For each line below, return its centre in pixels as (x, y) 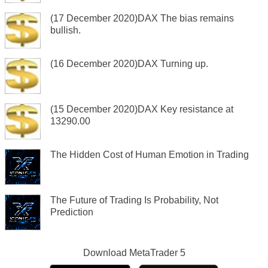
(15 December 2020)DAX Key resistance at (142, 109)
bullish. (66, 31)
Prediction (72, 212)
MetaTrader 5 (157, 253)
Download (106, 253)
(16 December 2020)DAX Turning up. (129, 64)
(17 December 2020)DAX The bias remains (142, 19)
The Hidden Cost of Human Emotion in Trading (150, 155)
